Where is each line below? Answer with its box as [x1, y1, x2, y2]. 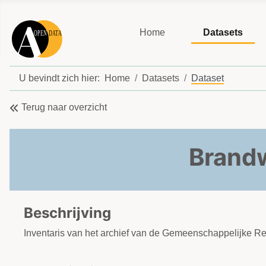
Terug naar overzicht [21, 102, 107, 113]
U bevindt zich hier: [19, 73, 104, 84]
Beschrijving [24, 204, 111, 222]
